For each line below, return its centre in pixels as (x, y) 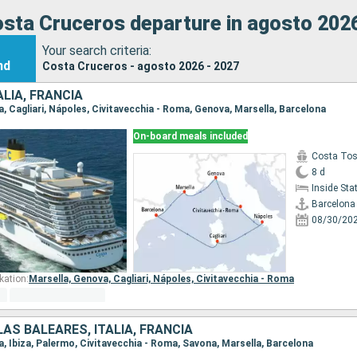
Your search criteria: (96, 50)
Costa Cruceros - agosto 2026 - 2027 (140, 66)
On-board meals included (190, 136)
